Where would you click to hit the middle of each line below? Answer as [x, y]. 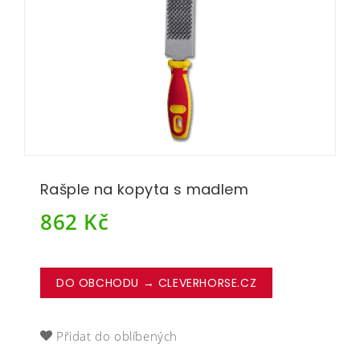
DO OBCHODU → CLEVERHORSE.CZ [157, 283]
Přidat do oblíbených [117, 336]
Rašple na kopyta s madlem [144, 189]
